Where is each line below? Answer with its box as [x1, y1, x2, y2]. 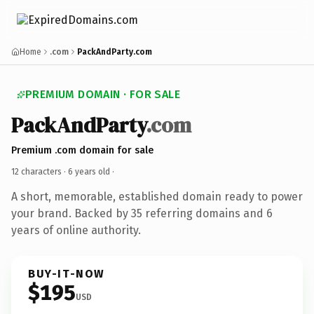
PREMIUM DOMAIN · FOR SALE [25, 88, 180, 101]
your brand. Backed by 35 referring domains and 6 [11, 206, 273, 220]
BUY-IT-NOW [28, 266, 105, 280]
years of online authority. [11, 223, 141, 237]
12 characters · [11, 166, 68, 177]
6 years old [68, 166, 110, 177]
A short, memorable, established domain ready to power [11, 189, 303, 203]
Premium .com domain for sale [11, 144, 153, 156]
